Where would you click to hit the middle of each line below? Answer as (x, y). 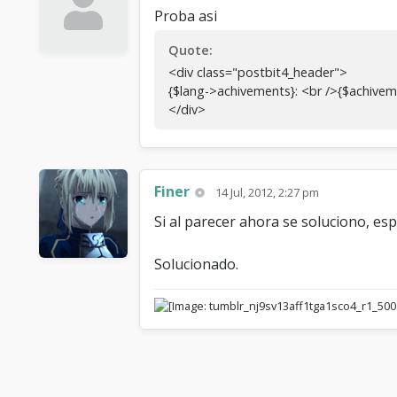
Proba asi (186, 16)
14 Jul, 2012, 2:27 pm (268, 193)
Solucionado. (196, 265)
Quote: (191, 51)
